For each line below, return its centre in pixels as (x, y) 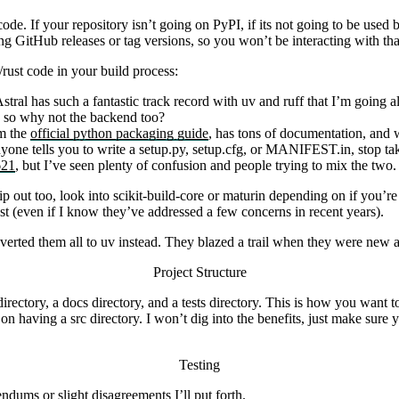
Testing (199, 365)
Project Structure (199, 273)
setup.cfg (218, 150)
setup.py (162, 150)
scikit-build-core (159, 196)
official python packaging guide (119, 134)
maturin (244, 196)
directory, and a (135, 303)
